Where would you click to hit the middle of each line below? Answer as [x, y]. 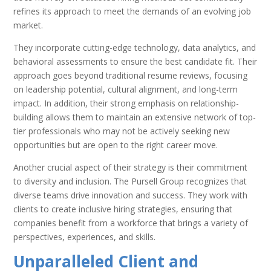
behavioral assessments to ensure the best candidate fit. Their [135, 61]
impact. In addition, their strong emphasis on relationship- [126, 103]
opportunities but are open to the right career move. [116, 145]
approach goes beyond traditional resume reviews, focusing [131, 75]
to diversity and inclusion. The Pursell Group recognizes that [130, 181]
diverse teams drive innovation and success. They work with [131, 195]
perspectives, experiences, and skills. [85, 237]
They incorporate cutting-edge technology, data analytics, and [135, 47]
